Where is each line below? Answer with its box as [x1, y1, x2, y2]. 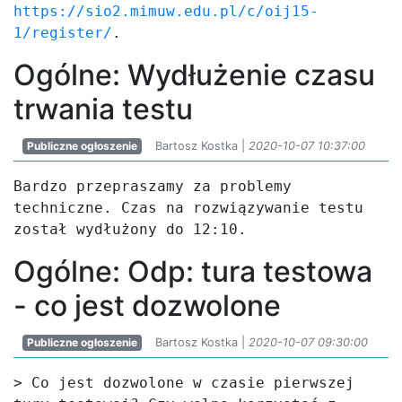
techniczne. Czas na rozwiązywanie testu [13, 199, 363, 216]
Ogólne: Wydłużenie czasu [13, 57, 375, 92]
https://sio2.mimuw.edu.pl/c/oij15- [13, 3, 319, 20]
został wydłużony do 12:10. [13, 221, 247, 238]
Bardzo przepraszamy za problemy [13, 178, 292, 195]
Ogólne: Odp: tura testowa [13, 254, 372, 289]
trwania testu [13, 92, 193, 127]
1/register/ [13, 24, 112, 41]
